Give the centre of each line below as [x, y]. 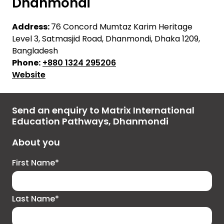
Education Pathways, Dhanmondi [90, 121]
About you [36, 142]
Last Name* [35, 199]
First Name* [35, 163]
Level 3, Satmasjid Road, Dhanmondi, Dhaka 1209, [106, 39]
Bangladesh [35, 51]
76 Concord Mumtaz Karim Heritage [122, 27]
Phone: [26, 63]
